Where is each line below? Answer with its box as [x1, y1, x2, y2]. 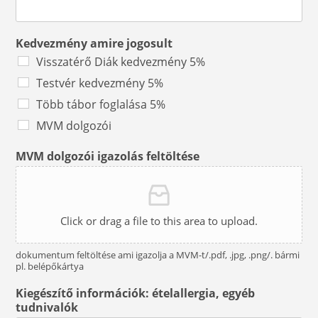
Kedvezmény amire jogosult [16, 35, 173, 51]
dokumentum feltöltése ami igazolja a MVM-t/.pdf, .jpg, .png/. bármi [16, 248, 300, 261]
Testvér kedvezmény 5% [36, 75, 164, 91]
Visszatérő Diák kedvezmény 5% [36, 54, 206, 70]
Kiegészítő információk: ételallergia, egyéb [16, 285, 256, 301]
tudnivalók [16, 300, 79, 315]
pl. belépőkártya [16, 260, 84, 273]
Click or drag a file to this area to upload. [60, 214, 258, 228]
